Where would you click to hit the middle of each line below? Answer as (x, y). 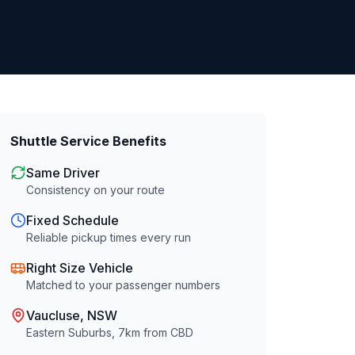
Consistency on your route (96, 190)
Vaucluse (53, 315)
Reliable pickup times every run (109, 237)
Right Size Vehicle (80, 268)
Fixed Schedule (73, 220)
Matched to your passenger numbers (124, 285)
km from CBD (160, 332)
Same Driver (63, 173)
